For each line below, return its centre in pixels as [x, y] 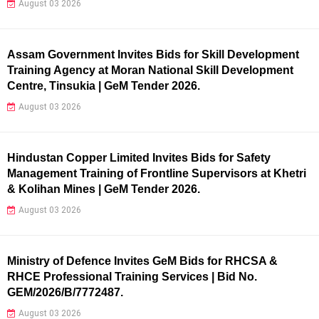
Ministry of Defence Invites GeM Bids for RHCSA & [142, 261]
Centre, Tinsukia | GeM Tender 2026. [104, 85]
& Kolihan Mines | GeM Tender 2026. [104, 189]
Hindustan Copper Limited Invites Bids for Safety [139, 157]
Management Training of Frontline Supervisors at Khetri [157, 173]
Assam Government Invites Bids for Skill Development [153, 54]
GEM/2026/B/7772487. [65, 292]
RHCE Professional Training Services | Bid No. [132, 276]
